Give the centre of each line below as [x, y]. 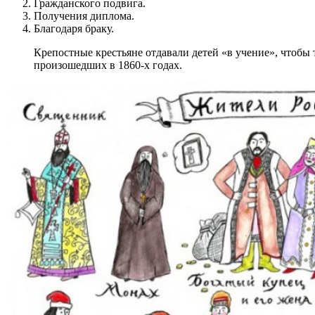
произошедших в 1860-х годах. [108, 65]
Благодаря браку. [74, 28]
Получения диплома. [84, 15]
